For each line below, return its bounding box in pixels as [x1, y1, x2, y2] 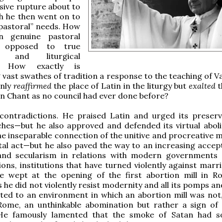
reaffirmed [13, 81, 54, 91]
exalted [188, 81, 218, 91]
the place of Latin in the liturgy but [54, 81, 189, 91]
